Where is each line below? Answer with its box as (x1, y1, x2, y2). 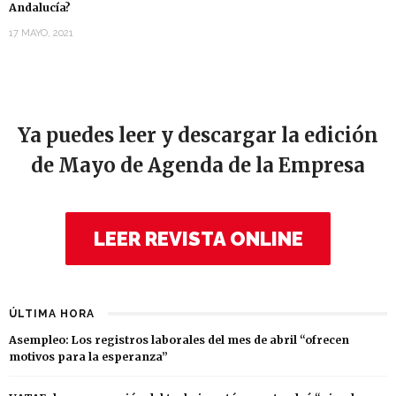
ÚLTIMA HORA (9, 308, 95, 321)
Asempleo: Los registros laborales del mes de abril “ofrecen (9, 333, 349, 347)
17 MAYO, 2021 (9, 27, 73, 40)
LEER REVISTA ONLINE (93, 227, 303, 251)
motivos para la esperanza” (9, 350, 168, 364)
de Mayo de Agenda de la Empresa (31, 153, 365, 179)
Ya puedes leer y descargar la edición (18, 123, 378, 148)
